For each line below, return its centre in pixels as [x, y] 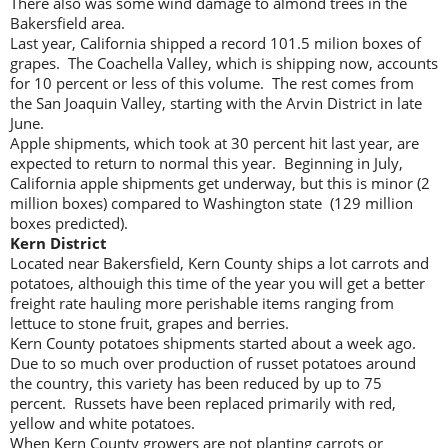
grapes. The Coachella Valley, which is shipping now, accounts [224, 62]
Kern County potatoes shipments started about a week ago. [215, 342]
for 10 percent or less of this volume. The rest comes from [212, 82]
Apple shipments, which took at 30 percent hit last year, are [214, 142]
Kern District [58, 242]
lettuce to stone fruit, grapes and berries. [149, 322]
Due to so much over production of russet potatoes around [213, 362]
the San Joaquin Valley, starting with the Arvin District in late [216, 102]
